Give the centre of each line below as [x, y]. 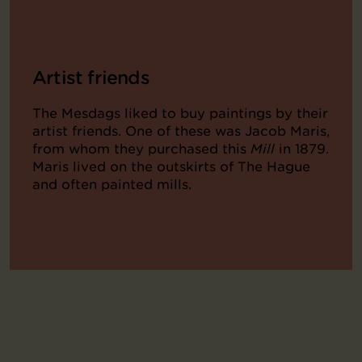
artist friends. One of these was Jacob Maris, [181, 131]
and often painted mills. [112, 185]
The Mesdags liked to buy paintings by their [180, 114]
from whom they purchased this [141, 149]
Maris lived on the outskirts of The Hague [171, 167]
